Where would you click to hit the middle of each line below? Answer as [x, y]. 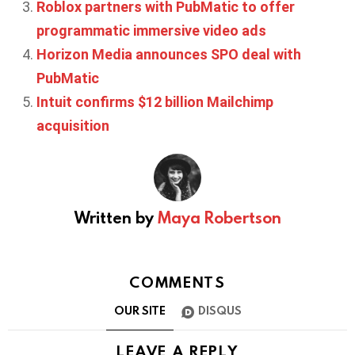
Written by [116, 217]
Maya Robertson [219, 217]
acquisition [73, 125]
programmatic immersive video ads [151, 30]
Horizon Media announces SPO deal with [169, 54]
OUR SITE [139, 311]
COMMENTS [177, 281]
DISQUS [219, 311]
